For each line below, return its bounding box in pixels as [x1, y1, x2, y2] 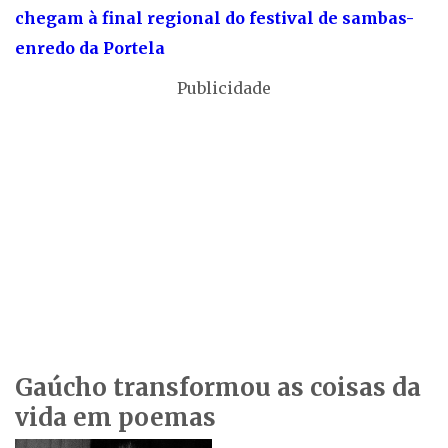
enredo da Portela [15, 38, 165, 59]
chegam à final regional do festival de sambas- [15, 8, 414, 29]
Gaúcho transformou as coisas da [15, 372, 421, 404]
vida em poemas [15, 402, 216, 434]
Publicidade [177, 78, 271, 99]
